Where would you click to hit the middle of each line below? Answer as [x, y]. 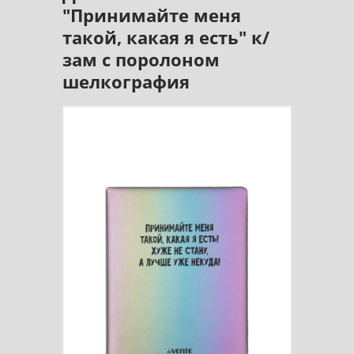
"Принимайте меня [152, 15]
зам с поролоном [141, 60]
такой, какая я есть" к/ [166, 38]
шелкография [126, 82]
